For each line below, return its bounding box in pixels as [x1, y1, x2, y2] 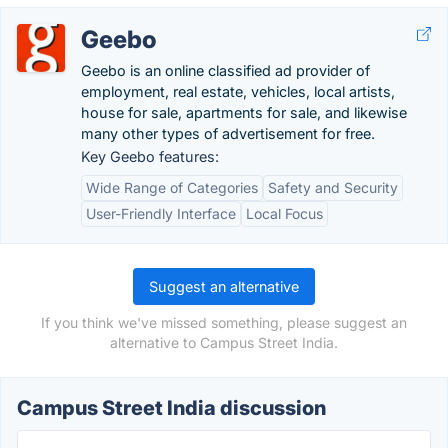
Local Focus [246, 205, 323, 222]
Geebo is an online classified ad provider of [81, 62, 370, 79]
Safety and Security [268, 179, 398, 196]
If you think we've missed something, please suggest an [41, 314, 407, 331]
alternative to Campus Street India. [110, 334, 338, 351]
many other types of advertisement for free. [81, 125, 375, 142]
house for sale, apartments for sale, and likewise [81, 104, 407, 121]
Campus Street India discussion [17, 396, 326, 420]
